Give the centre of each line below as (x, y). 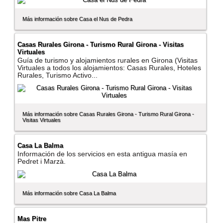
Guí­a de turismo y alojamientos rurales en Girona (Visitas (108, 61)
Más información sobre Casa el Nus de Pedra (78, 19)
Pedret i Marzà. (42, 162)
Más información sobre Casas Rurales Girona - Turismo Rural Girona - (109, 114)
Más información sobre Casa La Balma (69, 193)
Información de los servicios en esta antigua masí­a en (103, 154)
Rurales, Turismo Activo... (58, 76)
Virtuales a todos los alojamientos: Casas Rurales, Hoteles (110, 68)
